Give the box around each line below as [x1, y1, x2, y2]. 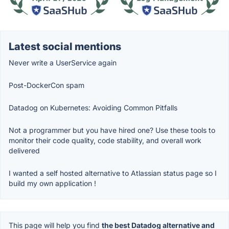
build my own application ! [9, 178, 96, 188]
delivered [9, 146, 40, 155]
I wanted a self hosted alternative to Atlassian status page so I [9, 168, 217, 177]
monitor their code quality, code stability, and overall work [9, 135, 201, 145]
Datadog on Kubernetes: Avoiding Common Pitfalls [9, 103, 177, 112]
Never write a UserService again [9, 58, 117, 67]
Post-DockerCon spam [9, 80, 84, 89]
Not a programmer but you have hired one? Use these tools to [9, 125, 215, 134]
